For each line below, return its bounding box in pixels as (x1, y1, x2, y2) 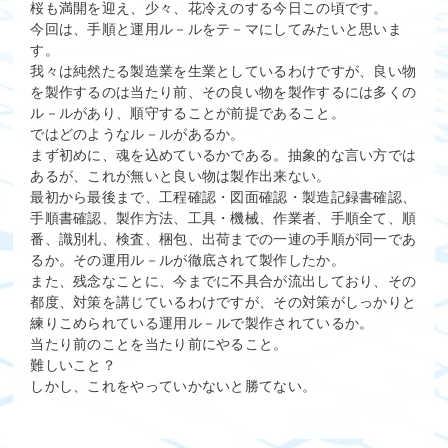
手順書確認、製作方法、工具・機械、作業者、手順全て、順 (30, 209, 417, 226)
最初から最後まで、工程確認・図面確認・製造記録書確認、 (30, 188, 417, 205)
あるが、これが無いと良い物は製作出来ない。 (30, 167, 331, 184)
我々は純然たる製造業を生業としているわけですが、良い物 (30, 62, 417, 79)
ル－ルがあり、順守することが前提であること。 (30, 104, 345, 121)
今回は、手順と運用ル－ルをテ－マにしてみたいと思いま (30, 20, 403, 37)
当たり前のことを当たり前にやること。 (30, 335, 288, 352)
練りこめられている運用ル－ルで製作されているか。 (30, 314, 374, 331)
